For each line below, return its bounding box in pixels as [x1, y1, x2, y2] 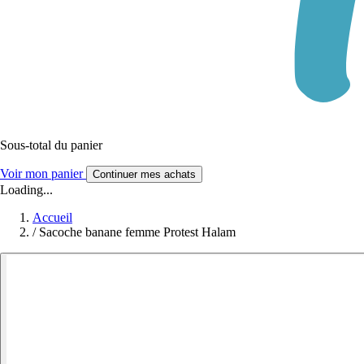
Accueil [32, 210, 72, 224]
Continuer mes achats [93, 167, 196, 180]
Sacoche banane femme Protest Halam [39, 224, 236, 239]
